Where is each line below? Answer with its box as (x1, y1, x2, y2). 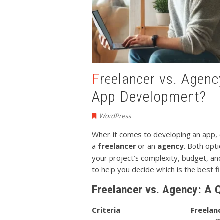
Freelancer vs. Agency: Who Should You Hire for (92, 70, 100, 87)
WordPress (99, 111, 131, 120)
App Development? (92, 87, 206, 105)
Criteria (92, 204, 120, 215)
